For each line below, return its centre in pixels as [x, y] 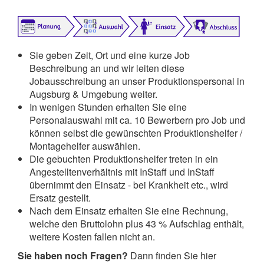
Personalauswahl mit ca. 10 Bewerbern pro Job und [137, 120]
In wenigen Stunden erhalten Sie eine [108, 107]
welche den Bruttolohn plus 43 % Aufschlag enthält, [137, 223]
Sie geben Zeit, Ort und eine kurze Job [110, 55]
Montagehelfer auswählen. [85, 146]
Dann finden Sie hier [172, 255]
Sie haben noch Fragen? [73, 255]
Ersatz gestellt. [60, 197]
